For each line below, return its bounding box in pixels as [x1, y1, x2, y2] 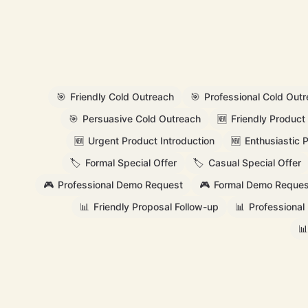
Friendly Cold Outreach [70, 91, 174, 102]
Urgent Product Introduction [88, 135, 214, 146]
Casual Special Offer [208, 157, 301, 168]
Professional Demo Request [57, 179, 183, 190]
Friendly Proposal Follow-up [93, 201, 219, 212]
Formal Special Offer [85, 157, 177, 168]
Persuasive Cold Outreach [82, 113, 201, 124]
